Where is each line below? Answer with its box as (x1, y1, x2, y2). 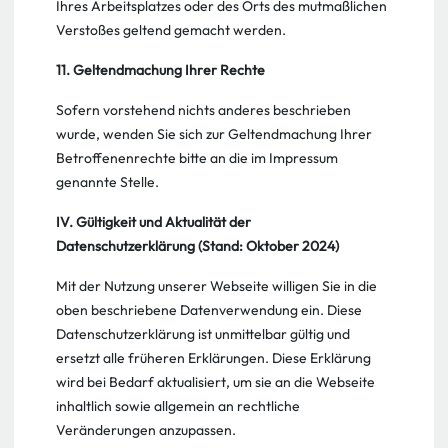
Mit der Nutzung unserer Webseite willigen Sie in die (56, 277, 377, 295)
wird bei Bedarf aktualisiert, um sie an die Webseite (56, 373, 375, 391)
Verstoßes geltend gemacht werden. (56, 21, 286, 39)
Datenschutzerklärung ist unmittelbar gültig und (56, 325, 350, 343)
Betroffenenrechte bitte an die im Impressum (56, 149, 338, 167)
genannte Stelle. (56, 173, 159, 191)
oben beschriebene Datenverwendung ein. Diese (56, 301, 362, 319)
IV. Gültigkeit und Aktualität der (56, 213, 251, 231)
